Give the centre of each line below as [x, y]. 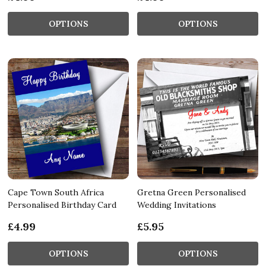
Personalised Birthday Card [62, 205]
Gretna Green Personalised [191, 192]
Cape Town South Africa [56, 192]
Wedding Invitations [177, 205]
